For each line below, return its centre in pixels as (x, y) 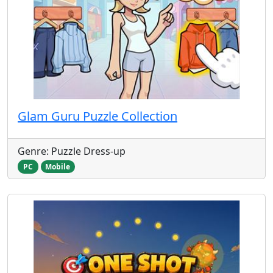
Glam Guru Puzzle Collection (97, 116)
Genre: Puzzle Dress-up (72, 151)
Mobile (58, 166)
